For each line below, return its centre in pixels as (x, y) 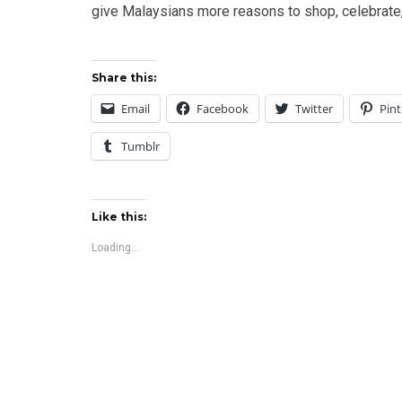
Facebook (223, 109)
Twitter (314, 109)
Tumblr (140, 147)
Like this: (119, 217)
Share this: (124, 78)
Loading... (115, 248)
